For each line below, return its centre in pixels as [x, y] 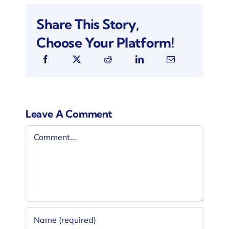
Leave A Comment [68, 113]
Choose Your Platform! [105, 42]
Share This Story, [88, 24]
